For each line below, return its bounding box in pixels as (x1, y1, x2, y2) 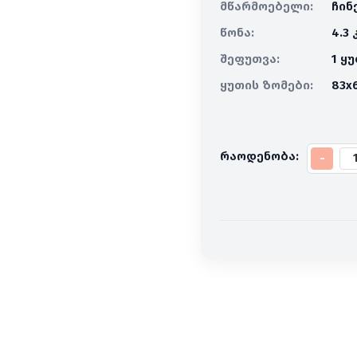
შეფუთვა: (220, 52, 280, 66)
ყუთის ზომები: (220, 78, 313, 92)
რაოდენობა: (220, 149, 299, 163)
